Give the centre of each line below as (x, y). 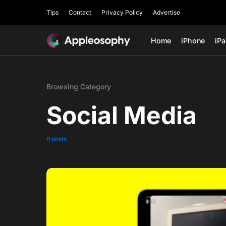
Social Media (122, 115)
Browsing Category (79, 87)
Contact (80, 12)
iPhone (193, 40)
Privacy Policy (122, 12)
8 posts (56, 139)
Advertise (166, 12)
